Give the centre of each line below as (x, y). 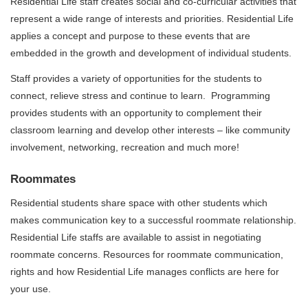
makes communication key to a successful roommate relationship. (153, 220)
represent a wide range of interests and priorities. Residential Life (152, 18)
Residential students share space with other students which (139, 202)
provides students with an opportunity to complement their (136, 113)
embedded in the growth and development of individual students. (151, 53)
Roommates (43, 179)
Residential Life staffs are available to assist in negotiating (136, 237)
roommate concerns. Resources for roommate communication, (147, 254)
